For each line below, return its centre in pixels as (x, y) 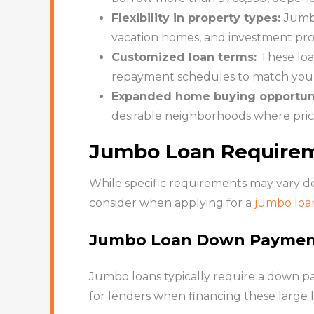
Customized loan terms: (185, 57)
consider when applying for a (171, 203)
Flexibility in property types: (197, 18)
